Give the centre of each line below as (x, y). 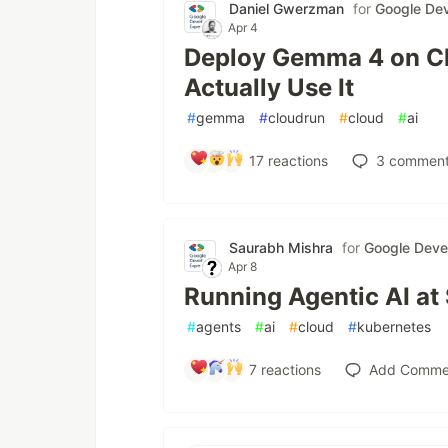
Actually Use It (269, 87)
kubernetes (394, 326)
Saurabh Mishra (281, 247)
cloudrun (296, 117)
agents (218, 326)
